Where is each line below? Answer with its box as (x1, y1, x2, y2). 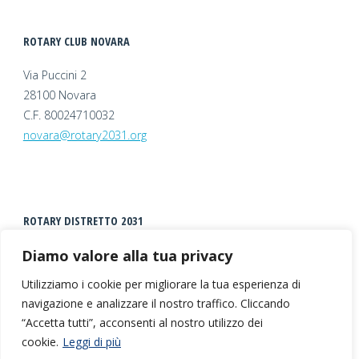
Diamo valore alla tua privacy (22, 246, 232, 265)
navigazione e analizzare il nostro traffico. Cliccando (22, 296, 290, 311)
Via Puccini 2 (22, 67, 87, 83)
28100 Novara (22, 87, 96, 103)
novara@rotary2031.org (22, 127, 147, 143)
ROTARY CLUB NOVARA (22, 34, 130, 49)
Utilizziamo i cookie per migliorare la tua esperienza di (22, 276, 301, 292)
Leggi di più (63, 334, 121, 349)
